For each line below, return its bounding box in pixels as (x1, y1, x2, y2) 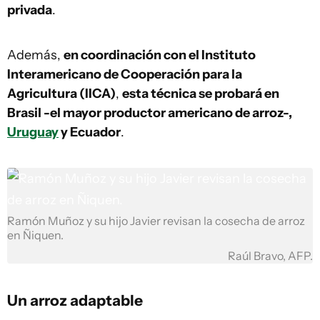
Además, (7, 47, 64, 63)
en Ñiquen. (7, 229, 64, 242)
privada (7, 2, 52, 18)
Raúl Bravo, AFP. (228, 249, 313, 263)
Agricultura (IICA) (7, 86, 116, 101)
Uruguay (7, 124, 59, 140)
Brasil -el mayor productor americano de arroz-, (7, 105, 292, 121)
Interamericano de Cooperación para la (7, 66, 242, 82)
